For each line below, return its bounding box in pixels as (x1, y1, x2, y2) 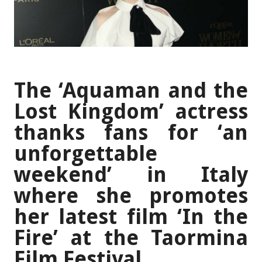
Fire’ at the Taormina (14, 225, 248, 250)
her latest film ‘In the (14, 204, 248, 229)
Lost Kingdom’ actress (14, 98, 248, 124)
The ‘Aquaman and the (14, 77, 248, 103)
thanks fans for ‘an (14, 119, 248, 145)
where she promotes (14, 182, 248, 208)
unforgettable (14, 140, 157, 166)
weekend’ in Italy (14, 161, 248, 187)
